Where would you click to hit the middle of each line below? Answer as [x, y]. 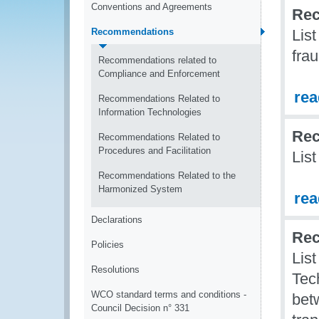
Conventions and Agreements [152, 7]
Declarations [117, 220]
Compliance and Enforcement [159, 74]
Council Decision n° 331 [140, 308]
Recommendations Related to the [167, 176]
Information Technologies [150, 112]
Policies [108, 245]
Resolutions [115, 270]
